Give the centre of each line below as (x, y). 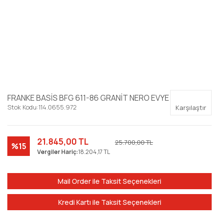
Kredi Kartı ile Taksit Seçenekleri (109, 202)
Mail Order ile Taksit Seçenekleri (109, 181)
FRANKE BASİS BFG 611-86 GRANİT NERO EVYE (88, 98)
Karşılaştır (191, 108)
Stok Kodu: (23, 107)
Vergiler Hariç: (58, 152)
